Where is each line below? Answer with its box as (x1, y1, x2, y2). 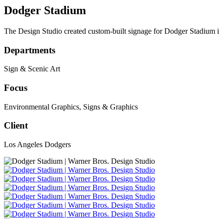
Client (4, 120, 28, 131)
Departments (4, 44, 55, 55)
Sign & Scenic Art (4, 65, 60, 73)
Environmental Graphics (4, 102, 79, 111)
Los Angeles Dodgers (4, 140, 71, 149)
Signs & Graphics (83, 102, 138, 111)
